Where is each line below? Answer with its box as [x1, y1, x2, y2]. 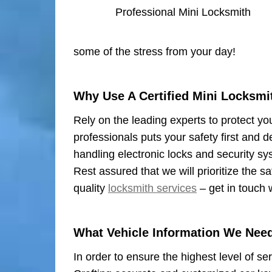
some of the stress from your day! [73, 45, 236, 58]
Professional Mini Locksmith [115, 5, 251, 18]
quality [73, 182, 108, 194]
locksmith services [108, 182, 197, 194]
